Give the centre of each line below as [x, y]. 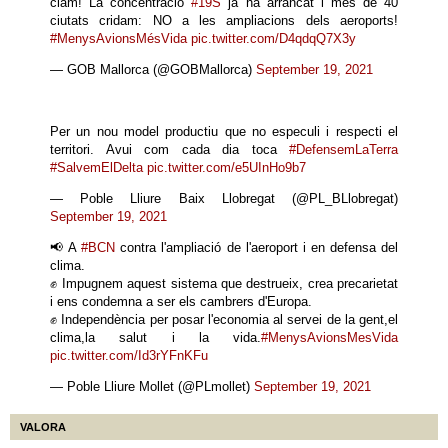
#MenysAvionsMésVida [118, 38]
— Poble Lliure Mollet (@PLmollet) [152, 386]
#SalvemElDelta [96, 167]
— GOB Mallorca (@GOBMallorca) [153, 69]
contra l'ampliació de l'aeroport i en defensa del [257, 247]
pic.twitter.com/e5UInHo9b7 [226, 167]
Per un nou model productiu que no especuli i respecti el [224, 131]
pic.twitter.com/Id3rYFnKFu [129, 355]
